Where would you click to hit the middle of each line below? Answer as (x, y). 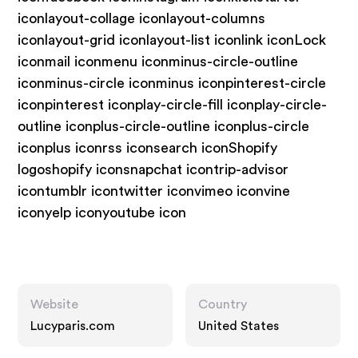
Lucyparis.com (73, 326)
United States (239, 326)
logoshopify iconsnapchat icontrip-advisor (153, 169)
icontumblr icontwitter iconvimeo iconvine (154, 191)
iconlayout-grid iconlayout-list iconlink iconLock (172, 40)
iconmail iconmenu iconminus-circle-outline (158, 62)
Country (223, 304)
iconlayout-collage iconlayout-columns (142, 18)
